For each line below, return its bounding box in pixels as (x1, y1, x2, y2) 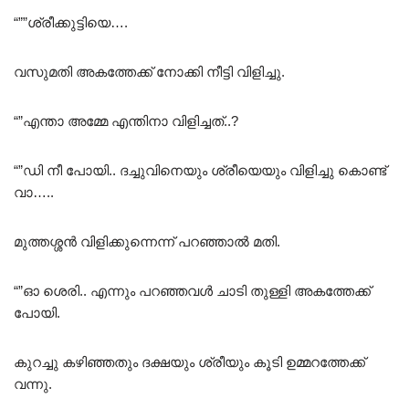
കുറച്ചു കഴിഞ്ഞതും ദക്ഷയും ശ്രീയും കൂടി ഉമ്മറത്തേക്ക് (14, 354, 365, 371)
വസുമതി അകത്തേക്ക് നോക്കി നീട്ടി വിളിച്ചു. (14, 64, 285, 80)
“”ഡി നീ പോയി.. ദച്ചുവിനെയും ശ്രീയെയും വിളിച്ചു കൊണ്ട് (14, 163, 386, 179)
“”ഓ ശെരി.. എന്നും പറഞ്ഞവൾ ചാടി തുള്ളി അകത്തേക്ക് (14, 283, 371, 299)
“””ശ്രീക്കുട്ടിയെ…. (14, 15, 128, 31)
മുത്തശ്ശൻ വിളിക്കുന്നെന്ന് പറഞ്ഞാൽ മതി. (14, 234, 280, 250)
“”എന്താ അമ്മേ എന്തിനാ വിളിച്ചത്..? (14, 113, 238, 130)
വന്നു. (14, 376, 52, 393)
